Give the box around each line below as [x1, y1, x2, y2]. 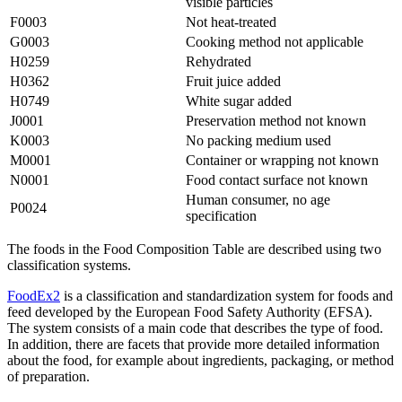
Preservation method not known [186, 112, 366, 128]
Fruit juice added [186, 73, 281, 89]
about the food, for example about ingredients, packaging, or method [7, 352, 394, 368]
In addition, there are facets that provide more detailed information [7, 336, 380, 352]
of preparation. [7, 368, 90, 384]
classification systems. [7, 257, 131, 273]
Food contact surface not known [186, 171, 368, 188]
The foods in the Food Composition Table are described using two [7, 240, 381, 257]
